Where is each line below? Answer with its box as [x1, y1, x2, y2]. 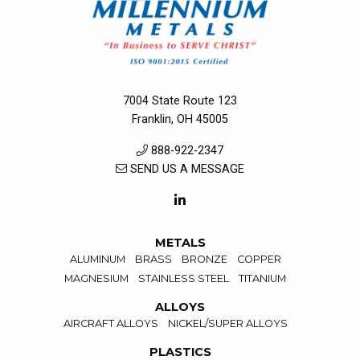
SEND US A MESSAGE [127, 162, 244, 177]
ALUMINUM [69, 253, 125, 266]
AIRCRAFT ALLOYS [63, 317, 158, 330]
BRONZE [181, 253, 227, 266]
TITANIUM [239, 272, 286, 285]
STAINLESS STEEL [138, 272, 229, 285]
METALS [154, 235, 206, 251]
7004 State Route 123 [123, 94, 237, 108]
